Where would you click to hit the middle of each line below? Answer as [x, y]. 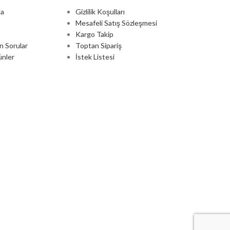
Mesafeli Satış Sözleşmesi [117, 23]
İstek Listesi [95, 56]
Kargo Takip [95, 34]
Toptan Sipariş [99, 45]
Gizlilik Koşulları [100, 11]
